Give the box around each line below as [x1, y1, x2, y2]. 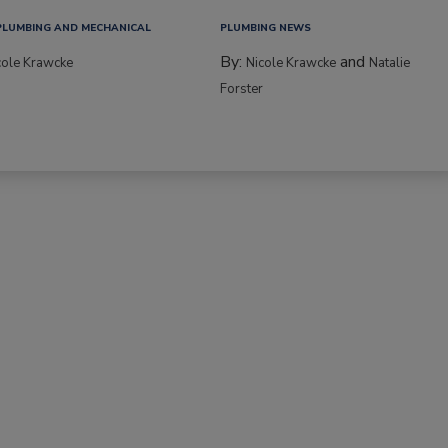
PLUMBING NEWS [220, 20, 312, 35]
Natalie [369, 53, 411, 72]
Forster [220, 79, 264, 98]
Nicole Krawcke [246, 53, 337, 72]
